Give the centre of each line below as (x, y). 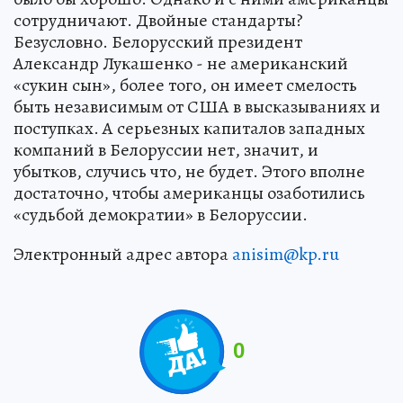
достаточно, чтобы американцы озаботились (189, 193)
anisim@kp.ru (286, 254)
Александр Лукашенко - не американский (181, 63)
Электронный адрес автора (123, 254)
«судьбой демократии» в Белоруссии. (161, 215)
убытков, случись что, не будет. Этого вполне (189, 171)
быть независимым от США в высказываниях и (197, 107)
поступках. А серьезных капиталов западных (189, 128)
